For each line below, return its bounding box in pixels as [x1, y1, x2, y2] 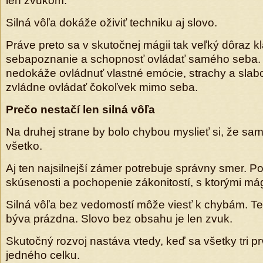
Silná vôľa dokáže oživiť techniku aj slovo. [6, 16, 217, 29]
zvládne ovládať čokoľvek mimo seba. [6, 81, 198, 93]
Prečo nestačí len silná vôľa [6, 103, 155, 116]
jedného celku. [6, 249, 80, 261]
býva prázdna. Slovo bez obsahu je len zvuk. [6, 213, 232, 225]
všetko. [6, 140, 42, 152]
